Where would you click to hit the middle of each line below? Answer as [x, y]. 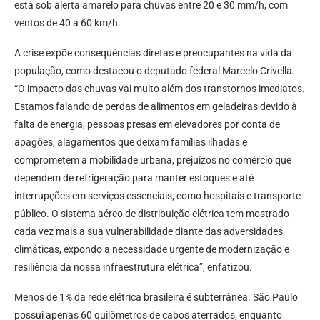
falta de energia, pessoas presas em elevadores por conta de [147, 125]
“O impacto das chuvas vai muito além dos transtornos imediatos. [160, 89]
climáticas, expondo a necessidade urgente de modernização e [152, 250]
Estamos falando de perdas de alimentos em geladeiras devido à [156, 107]
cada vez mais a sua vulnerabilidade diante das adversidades [149, 232]
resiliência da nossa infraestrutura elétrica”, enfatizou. [133, 267]
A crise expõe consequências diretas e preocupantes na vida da [153, 53]
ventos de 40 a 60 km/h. [67, 23]
